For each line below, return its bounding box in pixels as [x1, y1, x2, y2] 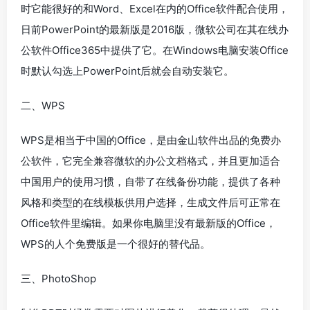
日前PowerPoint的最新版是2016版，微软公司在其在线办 [21, 23, 289, 36]
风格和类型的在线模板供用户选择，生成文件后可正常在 [21, 196, 280, 209]
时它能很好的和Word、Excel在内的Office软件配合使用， [21, 2, 289, 15]
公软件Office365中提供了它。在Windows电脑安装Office [21, 44, 289, 57]
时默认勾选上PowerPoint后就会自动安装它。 [21, 64, 234, 77]
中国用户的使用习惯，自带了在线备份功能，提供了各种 [21, 175, 280, 188]
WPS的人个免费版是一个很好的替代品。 [21, 237, 210, 250]
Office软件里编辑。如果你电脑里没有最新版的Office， [21, 217, 276, 230]
